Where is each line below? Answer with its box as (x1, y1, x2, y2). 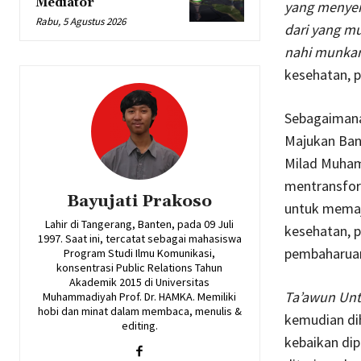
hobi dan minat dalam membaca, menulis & (37, 303, 242, 318)
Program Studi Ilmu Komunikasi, (64, 245, 216, 260)
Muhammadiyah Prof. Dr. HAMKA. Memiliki (43, 288, 237, 304)
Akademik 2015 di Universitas (69, 274, 210, 289)
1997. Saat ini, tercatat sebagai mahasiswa (37, 230, 242, 246)
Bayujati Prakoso (67, 190, 213, 212)
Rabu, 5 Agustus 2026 (35, 14, 126, 28)
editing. (121, 317, 158, 333)
